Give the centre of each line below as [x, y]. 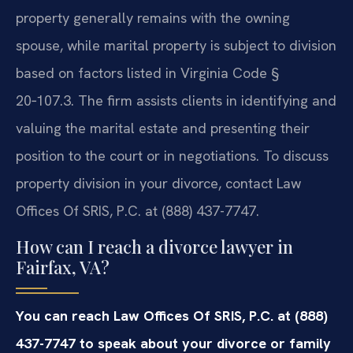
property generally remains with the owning [153, 18]
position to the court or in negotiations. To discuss [172, 156]
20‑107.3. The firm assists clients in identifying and [176, 101]
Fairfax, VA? [63, 267]
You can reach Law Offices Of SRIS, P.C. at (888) [172, 315]
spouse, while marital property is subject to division [176, 46]
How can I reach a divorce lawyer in [154, 246]
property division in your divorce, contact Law [158, 184]
